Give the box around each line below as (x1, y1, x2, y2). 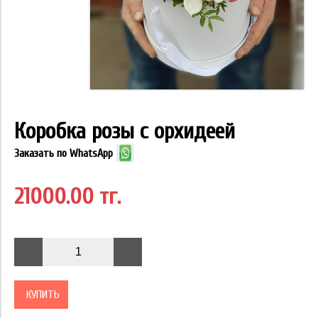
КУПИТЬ (26, 288, 60, 302)
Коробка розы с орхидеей (14, 118, 235, 145)
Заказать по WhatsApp (14, 146, 113, 160)
